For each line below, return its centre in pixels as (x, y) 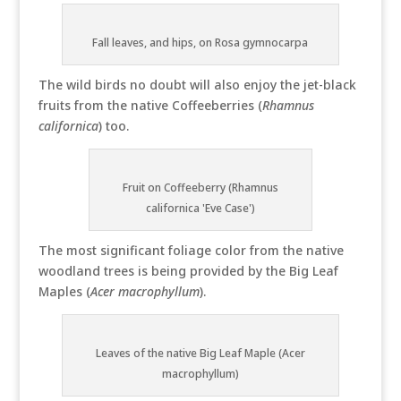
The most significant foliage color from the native (191, 250)
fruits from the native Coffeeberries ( (150, 105)
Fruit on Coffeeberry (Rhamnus (200, 188)
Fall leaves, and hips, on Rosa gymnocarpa (200, 43)
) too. (113, 126)
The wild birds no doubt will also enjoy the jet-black (197, 85)
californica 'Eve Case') (200, 208)
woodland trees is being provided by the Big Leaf (188, 271)
